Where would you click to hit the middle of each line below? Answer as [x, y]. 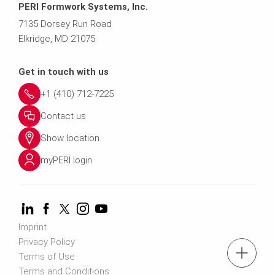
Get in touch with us [64, 72]
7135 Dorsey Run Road [65, 24]
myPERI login [66, 160]
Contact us [63, 116]
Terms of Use [47, 256]
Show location [70, 138]
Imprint [33, 227]
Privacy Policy [47, 242]
